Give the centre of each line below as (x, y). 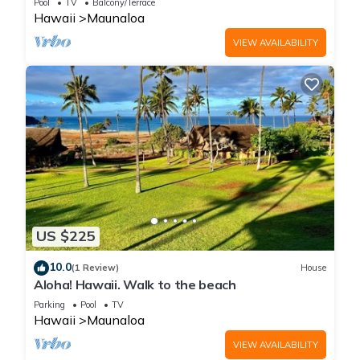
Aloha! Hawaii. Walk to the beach (135, 284)
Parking (49, 304)
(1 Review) (95, 268)
